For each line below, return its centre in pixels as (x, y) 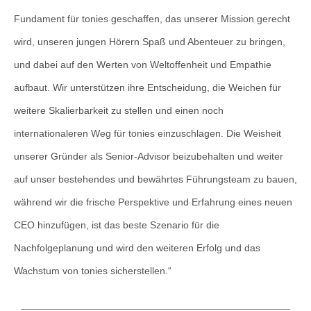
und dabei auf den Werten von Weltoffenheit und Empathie (143, 64)
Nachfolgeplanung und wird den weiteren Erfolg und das (137, 247)
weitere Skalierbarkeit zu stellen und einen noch (119, 110)
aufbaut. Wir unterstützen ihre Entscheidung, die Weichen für (148, 87)
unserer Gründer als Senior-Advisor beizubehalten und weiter (149, 156)
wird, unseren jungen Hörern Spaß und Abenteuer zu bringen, (150, 41)
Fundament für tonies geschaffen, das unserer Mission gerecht (152, 18)
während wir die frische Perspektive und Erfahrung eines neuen (153, 202)
